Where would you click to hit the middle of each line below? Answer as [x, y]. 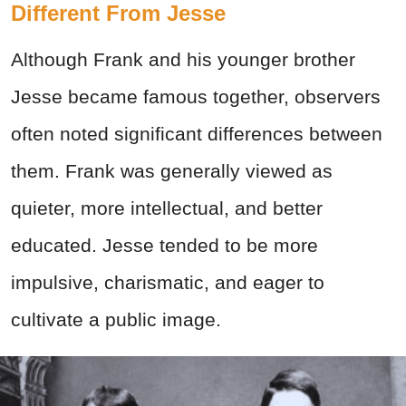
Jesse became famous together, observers [196, 96]
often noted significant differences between [197, 133]
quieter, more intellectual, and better [167, 208]
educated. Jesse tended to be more [164, 245]
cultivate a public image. [116, 319]
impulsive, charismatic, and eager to [168, 282]
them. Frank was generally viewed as [172, 170]
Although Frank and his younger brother [183, 59]
